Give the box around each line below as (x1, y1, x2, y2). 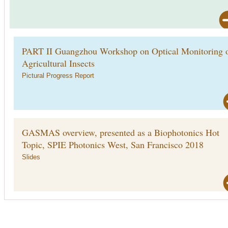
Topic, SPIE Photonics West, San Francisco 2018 (22, 138, 204, 151)
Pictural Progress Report (22, 72, 94, 79)
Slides (22, 153, 40, 161)
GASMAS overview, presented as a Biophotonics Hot (22, 126, 219, 138)
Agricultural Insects (22, 57, 95, 69)
